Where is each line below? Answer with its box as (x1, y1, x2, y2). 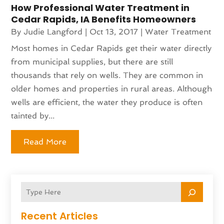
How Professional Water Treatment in (11, 1, 190, 14)
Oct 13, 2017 (89, 26, 138, 36)
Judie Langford (23, 26, 83, 36)
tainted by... (11, 110, 55, 120)
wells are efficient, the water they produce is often (11, 97, 203, 107)
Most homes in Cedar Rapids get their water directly (11, 43, 212, 53)
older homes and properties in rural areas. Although (11, 83, 212, 93)
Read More (23, 136, 67, 146)
